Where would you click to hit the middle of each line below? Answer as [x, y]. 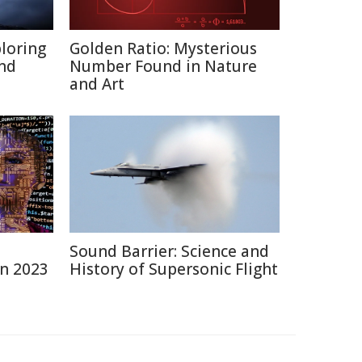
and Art [97, 84]
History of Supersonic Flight [174, 269]
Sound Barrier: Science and [169, 251]
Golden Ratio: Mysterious [163, 48]
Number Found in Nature [163, 66]
